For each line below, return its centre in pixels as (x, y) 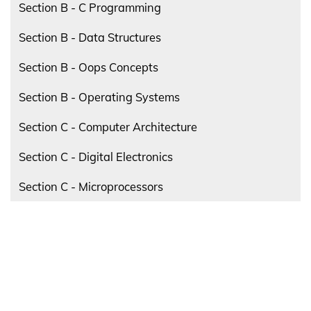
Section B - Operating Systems (99, 97)
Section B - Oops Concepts (89, 67)
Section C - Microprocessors (91, 186)
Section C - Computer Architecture (108, 127)
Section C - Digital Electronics (96, 157)
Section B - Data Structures (90, 37)
